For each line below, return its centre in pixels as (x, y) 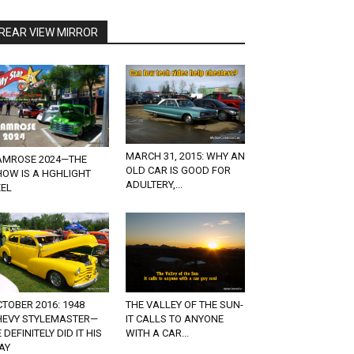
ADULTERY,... (154, 185)
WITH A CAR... (157, 333)
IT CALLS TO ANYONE (174, 318)
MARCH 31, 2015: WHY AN (185, 156)
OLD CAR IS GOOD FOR (178, 171)
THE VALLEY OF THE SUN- (184, 304)
